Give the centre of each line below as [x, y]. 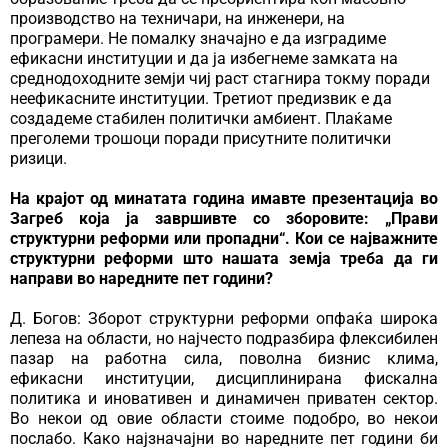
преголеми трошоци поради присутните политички [200, 139]
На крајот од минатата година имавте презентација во [224, 199]
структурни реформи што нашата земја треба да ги [224, 259]
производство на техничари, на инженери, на [177, 19]
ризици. [38, 159]
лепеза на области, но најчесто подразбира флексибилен [224, 339]
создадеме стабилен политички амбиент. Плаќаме [201, 119]
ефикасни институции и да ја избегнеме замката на [204, 59]
